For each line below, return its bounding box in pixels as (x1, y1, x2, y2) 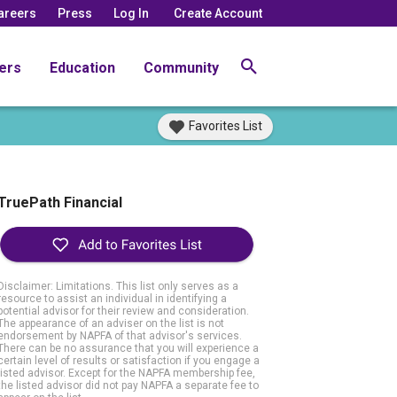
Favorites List (189, 119, 262, 133)
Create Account (174, 5, 262, 20)
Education (50, 58, 115, 76)
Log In (113, 5, 149, 20)
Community (144, 58, 219, 76)
